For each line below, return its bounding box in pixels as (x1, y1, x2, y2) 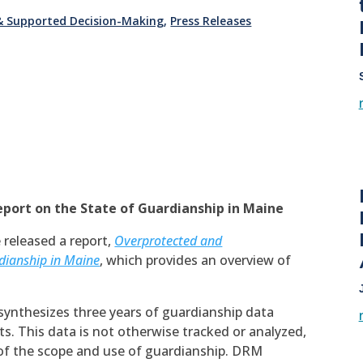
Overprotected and (114, 232, 223, 250)
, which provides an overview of (100, 251, 292, 270)
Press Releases (170, 13, 252, 29)
